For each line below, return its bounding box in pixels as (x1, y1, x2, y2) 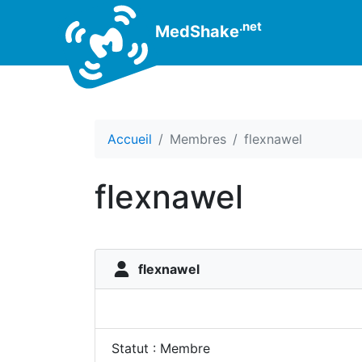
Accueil (107, 131, 152, 147)
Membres (170, 131, 226, 147)
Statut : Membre (112, 340, 210, 356)
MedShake (151, 21, 239, 41)
